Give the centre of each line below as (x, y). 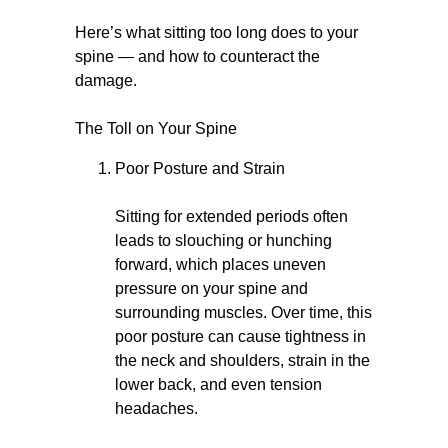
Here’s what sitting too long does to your (216, 32)
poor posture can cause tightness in (240, 336)
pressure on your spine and (211, 288)
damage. (106, 80)
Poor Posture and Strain (200, 168)
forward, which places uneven (220, 264)
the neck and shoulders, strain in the (242, 360)
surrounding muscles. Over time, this (243, 312)
